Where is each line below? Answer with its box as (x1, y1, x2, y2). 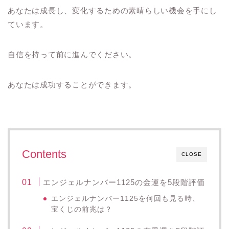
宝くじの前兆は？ (51, 205, 113, 214)
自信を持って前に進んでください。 (8, 50, 137, 59)
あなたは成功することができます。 (8, 80, 137, 89)
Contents (22, 148, 66, 161)
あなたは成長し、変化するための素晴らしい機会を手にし (8, 6, 217, 15)
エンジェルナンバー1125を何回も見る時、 (51, 195, 200, 203)
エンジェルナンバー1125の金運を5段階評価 (43, 178, 205, 187)
